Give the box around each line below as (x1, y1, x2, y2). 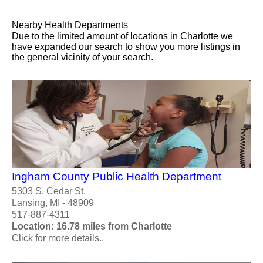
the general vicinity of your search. (12, 52, 153, 62)
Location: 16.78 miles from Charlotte (12, 221, 172, 232)
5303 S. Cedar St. (12, 186, 86, 197)
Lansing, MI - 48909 (12, 198, 94, 208)
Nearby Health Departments (12, 19, 128, 30)
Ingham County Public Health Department (12, 170, 221, 183)
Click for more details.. (12, 233, 104, 244)
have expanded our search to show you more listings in (12, 41, 240, 52)
